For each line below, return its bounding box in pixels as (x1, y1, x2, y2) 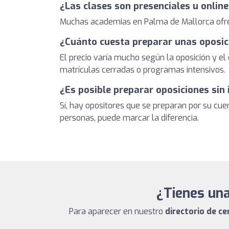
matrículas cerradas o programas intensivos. (60, 64, 225, 75)
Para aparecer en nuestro (68, 206, 165, 217)
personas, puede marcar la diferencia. (60, 112, 199, 123)
